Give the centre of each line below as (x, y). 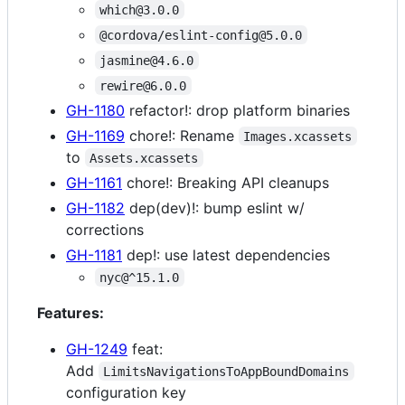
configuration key (126, 392)
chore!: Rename (182, 135)
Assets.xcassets (144, 158)
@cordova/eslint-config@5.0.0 (201, 35)
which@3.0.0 (140, 9)
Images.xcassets (298, 136)
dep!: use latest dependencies (226, 254)
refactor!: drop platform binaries (237, 110)
